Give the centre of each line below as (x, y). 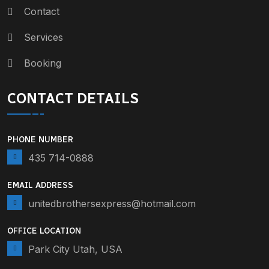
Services (44, 37)
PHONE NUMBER (40, 140)
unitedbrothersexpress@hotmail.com (112, 204)
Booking (43, 63)
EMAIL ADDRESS (40, 186)
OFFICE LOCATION (44, 231)
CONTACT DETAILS (73, 98)
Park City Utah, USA (75, 249)
